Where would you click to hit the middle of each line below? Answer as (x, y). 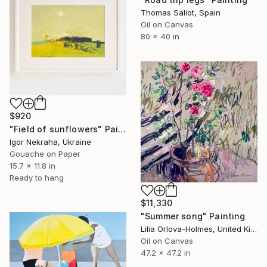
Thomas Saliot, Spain (181, 13)
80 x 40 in (160, 37)
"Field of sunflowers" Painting (122, 129)
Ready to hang (37, 178)
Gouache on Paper (45, 154)
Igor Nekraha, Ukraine (50, 142)
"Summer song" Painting (193, 216)
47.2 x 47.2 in (166, 253)
